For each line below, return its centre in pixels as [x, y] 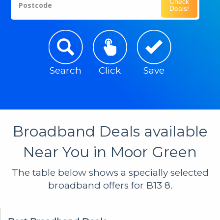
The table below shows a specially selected [110, 172]
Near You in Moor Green [110, 152]
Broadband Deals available [110, 131]
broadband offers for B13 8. [110, 185]
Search [66, 70]
